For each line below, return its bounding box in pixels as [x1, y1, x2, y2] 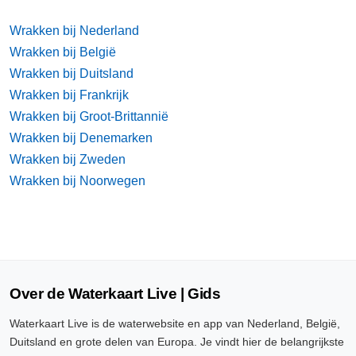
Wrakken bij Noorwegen [10, 174, 145, 188]
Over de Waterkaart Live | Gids [10, 285, 221, 302]
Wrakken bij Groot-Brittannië [10, 110, 168, 123]
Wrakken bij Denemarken [10, 131, 153, 145]
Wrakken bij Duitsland [10, 67, 133, 80]
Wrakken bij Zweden [10, 153, 126, 166]
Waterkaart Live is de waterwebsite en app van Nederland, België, [10, 317, 340, 330]
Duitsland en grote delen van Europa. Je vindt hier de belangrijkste [10, 335, 344, 348]
